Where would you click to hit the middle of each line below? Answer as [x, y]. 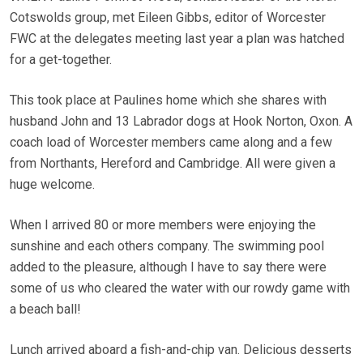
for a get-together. [61, 60]
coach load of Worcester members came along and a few [171, 143]
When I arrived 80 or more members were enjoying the [163, 225]
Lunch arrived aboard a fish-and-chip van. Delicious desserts [181, 350]
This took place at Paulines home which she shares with [168, 100]
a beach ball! [45, 310]
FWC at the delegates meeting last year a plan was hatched [177, 39]
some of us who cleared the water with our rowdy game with [180, 288]
